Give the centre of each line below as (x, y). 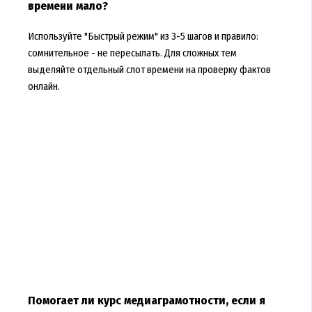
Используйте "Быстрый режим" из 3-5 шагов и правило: (143, 36)
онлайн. (44, 86)
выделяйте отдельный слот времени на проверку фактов (149, 69)
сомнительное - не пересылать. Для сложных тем (132, 53)
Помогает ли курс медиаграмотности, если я (146, 300)
